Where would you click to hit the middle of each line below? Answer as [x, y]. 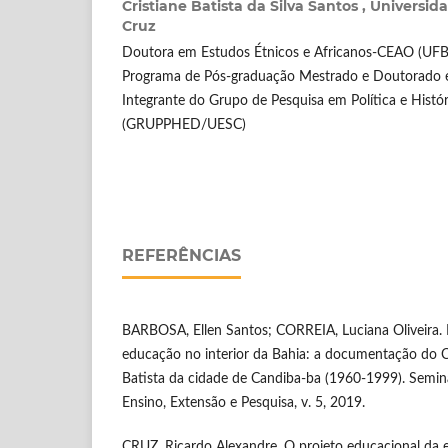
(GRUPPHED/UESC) [184, 124]
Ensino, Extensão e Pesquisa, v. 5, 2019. [243, 402]
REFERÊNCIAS [181, 255]
